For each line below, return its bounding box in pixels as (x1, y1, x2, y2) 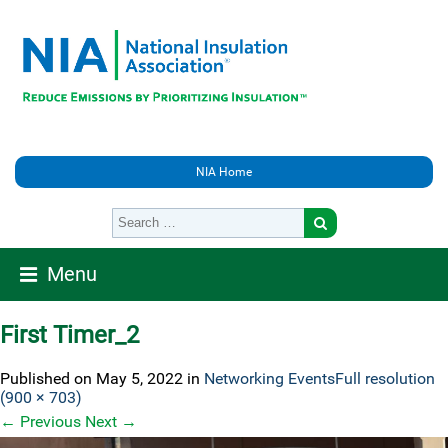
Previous (16, 411, 81, 431)
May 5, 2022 (96, 368, 183, 388)
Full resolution (335, 368, 435, 388)
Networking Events (204, 368, 335, 388)
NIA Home (196, 165, 252, 179)
